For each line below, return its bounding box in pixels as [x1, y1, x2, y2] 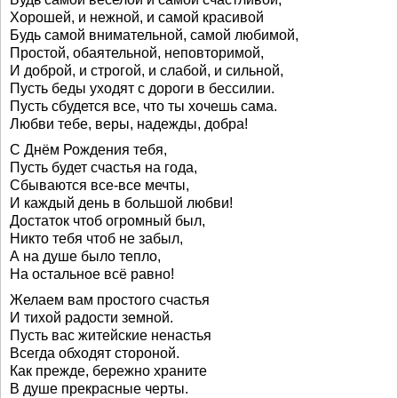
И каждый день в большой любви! [10, 195, 233, 211]
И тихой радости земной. [10, 310, 173, 325]
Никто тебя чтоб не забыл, [10, 231, 183, 246]
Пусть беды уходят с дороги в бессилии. [10, 81, 275, 96]
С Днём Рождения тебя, [10, 142, 167, 157]
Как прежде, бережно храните [10, 363, 207, 378]
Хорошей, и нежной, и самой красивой [10, 10, 264, 25]
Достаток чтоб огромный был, [10, 213, 205, 228]
